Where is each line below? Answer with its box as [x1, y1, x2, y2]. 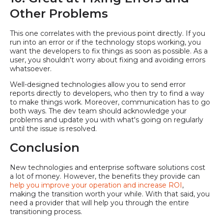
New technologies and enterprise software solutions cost [10, 163, 205, 172]
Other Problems [10, 6, 108, 21]
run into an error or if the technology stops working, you [10, 38, 201, 47]
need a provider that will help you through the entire [10, 198, 189, 208]
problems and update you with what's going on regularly [10, 115, 203, 125]
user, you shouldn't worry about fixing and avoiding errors [10, 55, 205, 65]
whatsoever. [10, 64, 54, 74]
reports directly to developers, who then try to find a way [10, 89, 204, 98]
